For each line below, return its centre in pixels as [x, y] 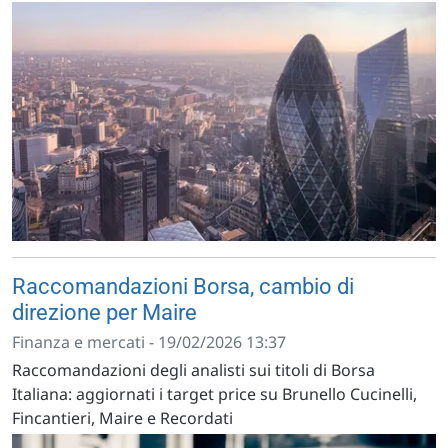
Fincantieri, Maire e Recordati [122, 417]
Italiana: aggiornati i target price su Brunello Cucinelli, [214, 393]
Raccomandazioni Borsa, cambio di [183, 286]
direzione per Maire [104, 312]
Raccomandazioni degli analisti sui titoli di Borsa [193, 369]
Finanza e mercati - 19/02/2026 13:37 [149, 341]
